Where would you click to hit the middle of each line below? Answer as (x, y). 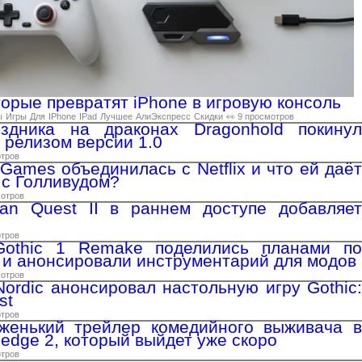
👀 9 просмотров (260, 116)
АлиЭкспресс (163, 116)
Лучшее (116, 116)
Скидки (208, 116)
